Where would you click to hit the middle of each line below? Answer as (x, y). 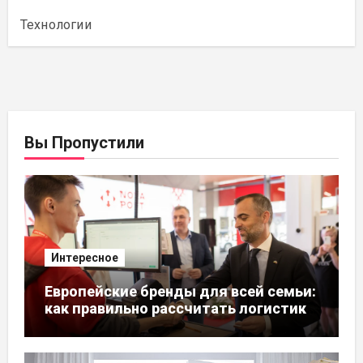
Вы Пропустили (84, 142)
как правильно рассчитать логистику (179, 308)
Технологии (56, 24)
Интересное (84, 257)
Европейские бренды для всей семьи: (180, 291)
